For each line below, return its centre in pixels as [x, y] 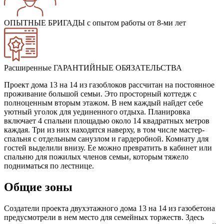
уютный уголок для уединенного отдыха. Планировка [97, 111]
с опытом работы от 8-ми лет [135, 22]
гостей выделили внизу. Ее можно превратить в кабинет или [108, 147]
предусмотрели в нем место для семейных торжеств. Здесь [104, 217]
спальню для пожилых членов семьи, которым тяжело [96, 156]
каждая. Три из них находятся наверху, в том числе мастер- [104, 129]
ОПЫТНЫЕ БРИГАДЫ [44, 22]
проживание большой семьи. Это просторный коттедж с [100, 93]
